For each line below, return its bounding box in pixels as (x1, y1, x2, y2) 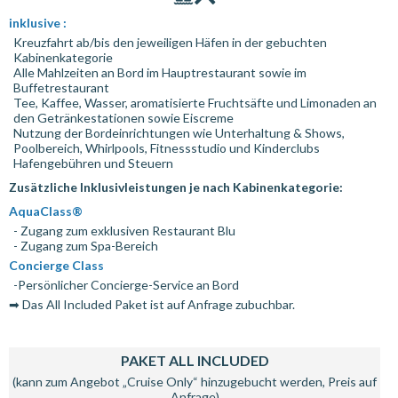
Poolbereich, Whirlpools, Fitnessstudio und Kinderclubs (13, 140, 320, 155)
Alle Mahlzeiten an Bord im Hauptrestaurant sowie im (13, 65, 306, 80)
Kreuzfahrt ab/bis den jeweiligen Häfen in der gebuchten (13, 35, 327, 50)
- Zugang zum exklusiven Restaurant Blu (13, 223, 235, 238)
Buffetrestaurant (13, 80, 109, 95)
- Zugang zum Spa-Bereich (13, 238, 158, 253)
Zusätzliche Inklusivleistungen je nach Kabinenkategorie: (9, 179, 343, 195)
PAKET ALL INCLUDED (120, 352, 269, 369)
